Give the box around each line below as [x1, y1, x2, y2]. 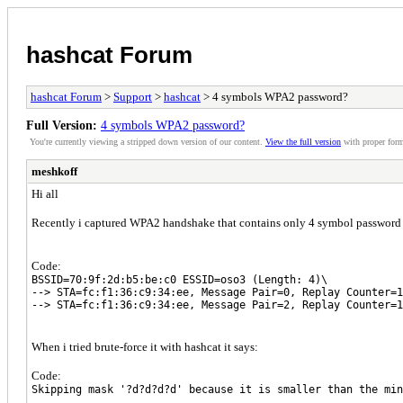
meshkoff [31, 164, 77, 178]
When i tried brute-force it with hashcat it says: [31, 339, 258, 354]
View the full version [265, 136, 341, 147]
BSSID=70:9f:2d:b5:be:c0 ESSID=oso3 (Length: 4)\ [31, 273, 327, 286]
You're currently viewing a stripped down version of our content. [30, 136, 265, 147]
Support [113, 89, 152, 103]
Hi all [31, 186, 58, 201]
